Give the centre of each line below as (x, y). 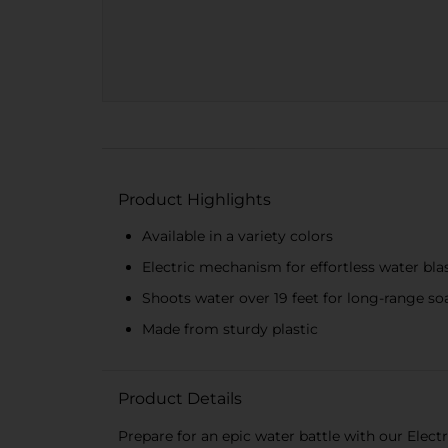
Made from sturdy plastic (230, 328)
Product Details (180, 398)
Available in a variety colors (237, 235)
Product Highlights (194, 199)
